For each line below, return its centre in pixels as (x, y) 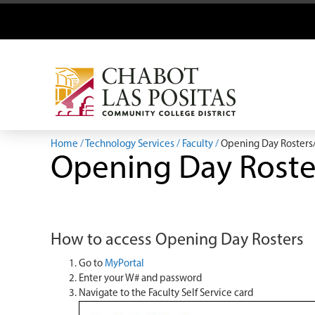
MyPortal (124, 264)
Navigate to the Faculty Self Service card (166, 294)
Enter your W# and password (140, 279)
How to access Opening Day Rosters (177, 240)
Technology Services (130, 144)
